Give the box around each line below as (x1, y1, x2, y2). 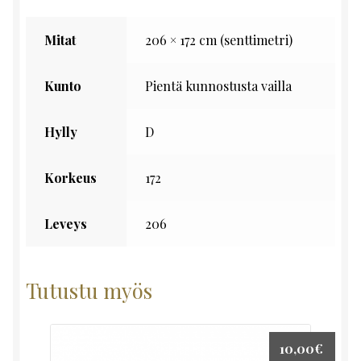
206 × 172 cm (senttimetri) (144, 31, 293, 49)
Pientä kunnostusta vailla (144, 77, 292, 95)
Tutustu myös (26, 276, 152, 304)
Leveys (44, 215, 87, 233)
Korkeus (44, 169, 97, 187)
